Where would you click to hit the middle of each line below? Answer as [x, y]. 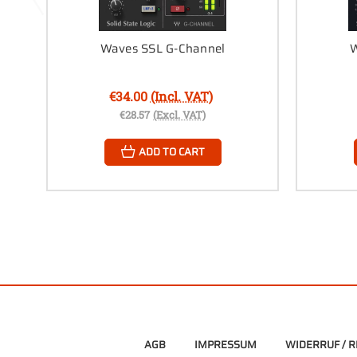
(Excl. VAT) [179, 114]
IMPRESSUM [225, 344]
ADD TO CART [171, 151]
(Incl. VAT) [181, 96]
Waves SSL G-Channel [163, 48]
